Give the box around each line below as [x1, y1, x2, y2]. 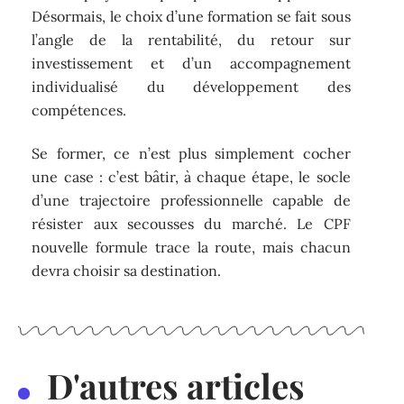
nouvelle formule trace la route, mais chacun [32, 238, 351, 257]
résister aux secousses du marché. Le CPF [32, 215, 351, 234]
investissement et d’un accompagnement [32, 53, 351, 72]
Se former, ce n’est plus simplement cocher [32, 144, 351, 163]
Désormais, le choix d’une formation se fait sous [32, 6, 351, 25]
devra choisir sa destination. [32, 262, 222, 280]
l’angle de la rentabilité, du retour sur [32, 30, 351, 49]
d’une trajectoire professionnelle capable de [32, 191, 351, 210]
